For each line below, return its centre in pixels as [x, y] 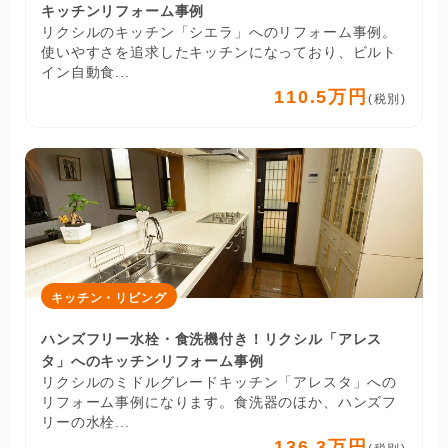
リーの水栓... [85, 421]
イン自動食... [85, 71]
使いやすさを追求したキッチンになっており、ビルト [219, 51]
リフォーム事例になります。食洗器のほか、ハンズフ [219, 401]
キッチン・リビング [109, 297]
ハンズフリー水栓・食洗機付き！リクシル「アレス [212, 338]
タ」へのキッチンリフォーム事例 [152, 360]
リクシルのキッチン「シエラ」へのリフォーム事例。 [219, 31]
